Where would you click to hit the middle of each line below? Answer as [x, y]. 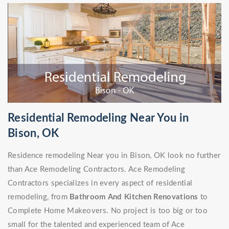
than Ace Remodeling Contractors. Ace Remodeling [97, 170]
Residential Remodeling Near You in [98, 118]
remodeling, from [39, 197]
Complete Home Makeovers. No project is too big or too [108, 211]
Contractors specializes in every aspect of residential [100, 184]
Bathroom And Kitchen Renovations [134, 197]
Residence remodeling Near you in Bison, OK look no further [114, 156]
